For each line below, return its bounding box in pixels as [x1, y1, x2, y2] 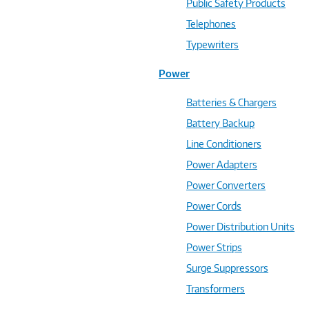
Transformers [186, 283, 245, 295]
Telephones [186, 18, 236, 30]
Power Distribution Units [186, 221, 295, 232]
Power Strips [186, 241, 242, 253]
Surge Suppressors [186, 262, 268, 274]
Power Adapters [186, 159, 257, 170]
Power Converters [186, 179, 266, 191]
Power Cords [186, 200, 241, 212]
